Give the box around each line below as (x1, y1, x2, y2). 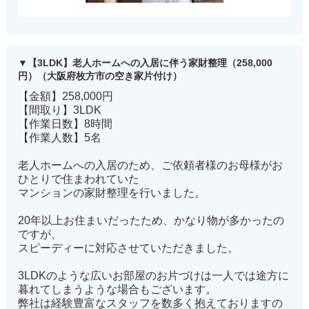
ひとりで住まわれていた (18, 172, 139, 185)
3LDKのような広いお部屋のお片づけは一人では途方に (18, 269, 289, 281)
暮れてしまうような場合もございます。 (18, 283, 217, 295)
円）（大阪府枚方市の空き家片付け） (18, 70, 182, 81)
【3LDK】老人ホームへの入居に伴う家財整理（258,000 (28, 57, 272, 68)
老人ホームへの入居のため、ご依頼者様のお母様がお (18, 159, 283, 171)
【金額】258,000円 (18, 90, 113, 102)
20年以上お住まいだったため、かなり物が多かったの (18, 214, 284, 226)
